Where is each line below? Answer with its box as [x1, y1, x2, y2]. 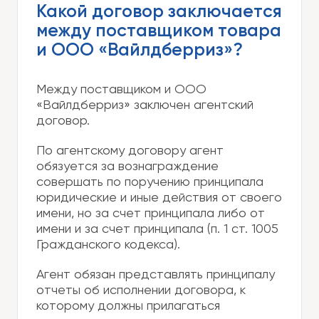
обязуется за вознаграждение [36, 160, 219, 174]
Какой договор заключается [36, 4, 282, 22]
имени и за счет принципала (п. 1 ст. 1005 [36, 223, 278, 236]
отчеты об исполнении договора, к [36, 284, 246, 298]
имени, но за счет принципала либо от [36, 207, 265, 221]
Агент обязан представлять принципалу [36, 268, 275, 282]
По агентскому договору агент [36, 145, 224, 158]
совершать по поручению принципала [36, 176, 263, 189]
